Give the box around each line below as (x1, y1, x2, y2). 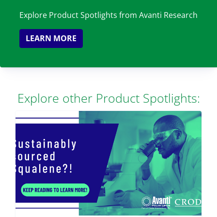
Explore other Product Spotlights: (17, 90, 200, 106)
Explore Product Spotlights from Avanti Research (19, 10, 198, 20)
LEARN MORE (26, 33, 77, 44)
